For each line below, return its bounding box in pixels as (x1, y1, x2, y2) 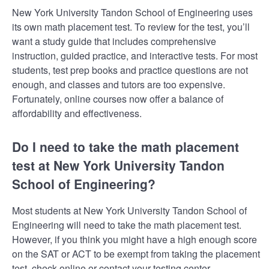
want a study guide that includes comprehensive (12, 34, 216, 48)
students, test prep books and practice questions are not (12, 62, 248, 77)
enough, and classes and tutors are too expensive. (12, 77, 225, 91)
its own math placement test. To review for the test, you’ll (12, 19, 250, 34)
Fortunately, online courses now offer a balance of (12, 91, 223, 106)
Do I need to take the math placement (12, 137, 239, 156)
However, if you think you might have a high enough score (12, 232, 257, 247)
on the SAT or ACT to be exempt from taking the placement (12, 247, 260, 261)
